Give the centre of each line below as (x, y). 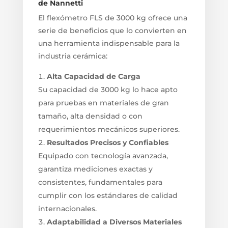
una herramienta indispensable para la (109, 43)
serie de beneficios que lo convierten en (112, 30)
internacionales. (67, 208)
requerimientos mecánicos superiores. (109, 129)
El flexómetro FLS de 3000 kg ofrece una (112, 18)
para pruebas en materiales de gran (103, 103)
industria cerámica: (73, 56)
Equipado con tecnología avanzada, (103, 155)
